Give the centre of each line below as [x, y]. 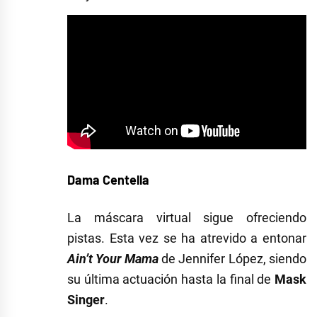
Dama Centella [108, 179]
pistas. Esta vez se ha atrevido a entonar [187, 238]
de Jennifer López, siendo [232, 258]
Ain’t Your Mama [113, 258]
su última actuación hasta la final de [171, 279]
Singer [86, 299]
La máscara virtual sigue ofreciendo [187, 217]
